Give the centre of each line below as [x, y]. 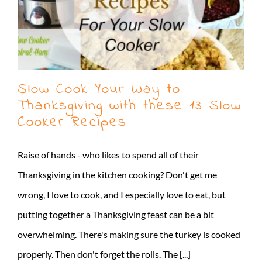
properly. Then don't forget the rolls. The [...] [104, 254]
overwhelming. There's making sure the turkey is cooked [129, 235]
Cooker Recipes [72, 123]
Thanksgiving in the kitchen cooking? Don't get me [117, 175]
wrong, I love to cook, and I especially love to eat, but [122, 195]
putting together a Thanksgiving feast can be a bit [116, 215]
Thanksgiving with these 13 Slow [130, 106]
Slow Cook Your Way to [99, 90]
